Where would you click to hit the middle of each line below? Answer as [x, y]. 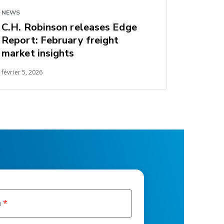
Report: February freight [60, 40]
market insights [38, 53]
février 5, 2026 [22, 72]
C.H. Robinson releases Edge [69, 27]
